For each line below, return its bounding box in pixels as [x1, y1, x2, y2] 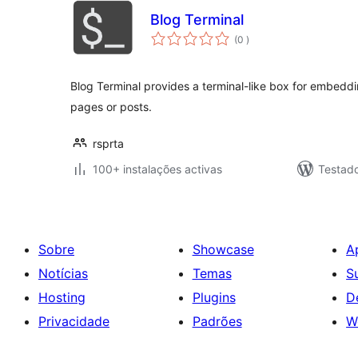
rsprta [93, 137, 124, 150]
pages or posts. [70, 100, 152, 113]
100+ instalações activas [93, 162, 222, 176]
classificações [245, 28, 309, 40]
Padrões [192, 313, 242, 329]
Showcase [192, 241, 254, 257]
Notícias [38, 265, 88, 281]
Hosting [38, 289, 86, 305]
